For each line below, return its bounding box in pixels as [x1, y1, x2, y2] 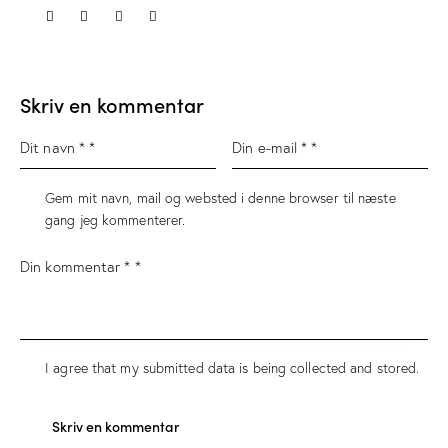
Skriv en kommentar [20, 89, 204, 118]
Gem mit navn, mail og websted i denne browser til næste [45, 188, 396, 207]
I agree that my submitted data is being [45, 359, 291, 378]
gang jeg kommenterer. [45, 210, 186, 229]
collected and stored [290, 359, 417, 378]
